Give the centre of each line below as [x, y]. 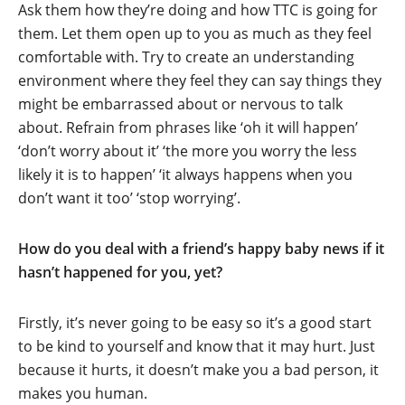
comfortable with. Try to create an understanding [186, 57]
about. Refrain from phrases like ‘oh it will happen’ [188, 128]
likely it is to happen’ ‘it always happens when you [185, 175]
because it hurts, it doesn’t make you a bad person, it [198, 370]
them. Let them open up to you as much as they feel [195, 34]
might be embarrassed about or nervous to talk [180, 104]
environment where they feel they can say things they [200, 81]
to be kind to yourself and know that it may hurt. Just [197, 347]
